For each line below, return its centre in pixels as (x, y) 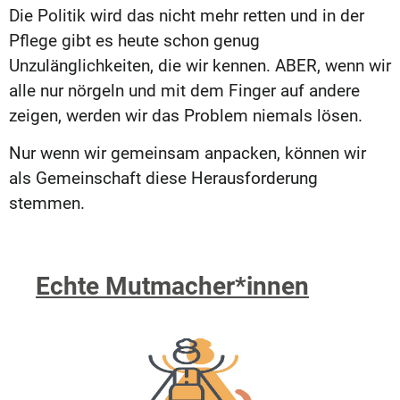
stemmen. (47, 204)
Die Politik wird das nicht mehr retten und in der (187, 15)
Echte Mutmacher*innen (172, 286)
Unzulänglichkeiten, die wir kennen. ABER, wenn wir (200, 65)
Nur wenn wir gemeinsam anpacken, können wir (187, 154)
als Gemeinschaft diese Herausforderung (163, 179)
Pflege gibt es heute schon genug (134, 40)
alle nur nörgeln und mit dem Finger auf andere (184, 90)
